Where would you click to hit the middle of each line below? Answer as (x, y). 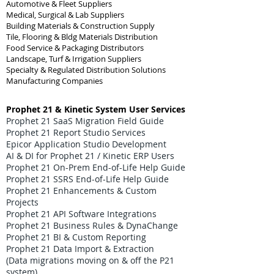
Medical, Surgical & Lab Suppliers (65, 15)
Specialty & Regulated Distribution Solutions (86, 70)
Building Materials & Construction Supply (80, 26)
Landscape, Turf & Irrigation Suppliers (74, 59)
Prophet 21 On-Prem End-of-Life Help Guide (96, 167)
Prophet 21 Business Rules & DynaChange (92, 225)
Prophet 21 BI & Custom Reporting (76, 237)
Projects (22, 202)
